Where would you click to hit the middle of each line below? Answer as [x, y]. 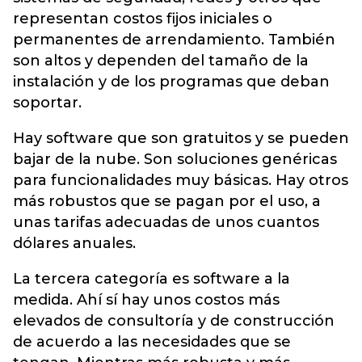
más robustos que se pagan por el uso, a [167, 202]
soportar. [47, 103]
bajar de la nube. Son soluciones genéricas [175, 160]
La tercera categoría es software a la [152, 279]
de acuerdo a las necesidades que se [152, 342]
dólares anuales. [74, 244]
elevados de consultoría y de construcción [174, 321]
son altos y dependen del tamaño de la [161, 61]
